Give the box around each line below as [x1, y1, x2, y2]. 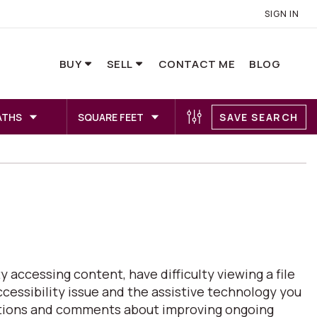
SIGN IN [265, 8, 299, 20]
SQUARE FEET [78, 110, 144, 124]
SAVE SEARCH [219, 110, 299, 124]
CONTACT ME [158, 56, 236, 71]
